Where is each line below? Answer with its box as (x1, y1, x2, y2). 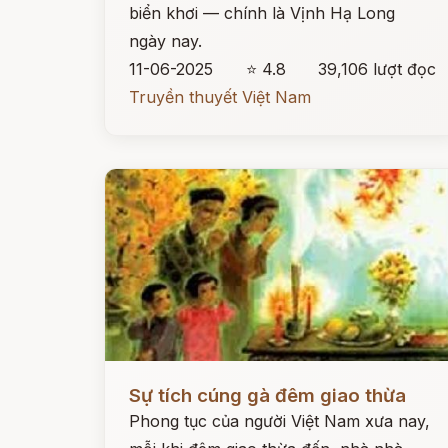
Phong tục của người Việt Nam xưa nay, (129, 411, 430, 431)
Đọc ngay (105, 370, 178, 390)
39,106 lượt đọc (318, 59, 437, 79)
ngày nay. (129, 31, 202, 51)
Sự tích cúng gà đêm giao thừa (129, 384, 406, 407)
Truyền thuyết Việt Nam (129, 87, 311, 107)
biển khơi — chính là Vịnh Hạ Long (129, 3, 395, 23)
